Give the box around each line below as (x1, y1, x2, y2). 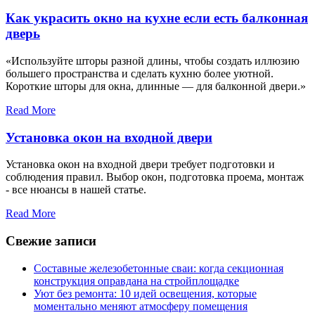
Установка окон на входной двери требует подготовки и (6, 158, 275, 171)
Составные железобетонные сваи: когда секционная (34, 262, 283, 274)
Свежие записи (6, 233, 96, 249)
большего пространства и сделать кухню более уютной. (6, 67, 274, 79)
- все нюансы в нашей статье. (6, 184, 146, 196)
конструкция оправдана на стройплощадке (34, 274, 239, 287)
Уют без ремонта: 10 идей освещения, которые (34, 287, 257, 300)
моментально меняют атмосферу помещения (34, 300, 247, 312)
